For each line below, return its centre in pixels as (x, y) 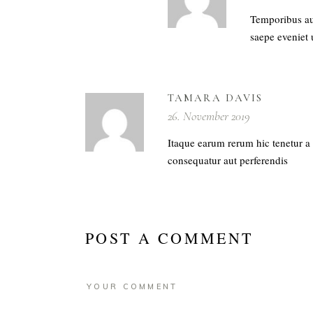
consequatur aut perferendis (228, 160)
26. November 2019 (209, 116)
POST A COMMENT (169, 238)
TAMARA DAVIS (216, 98)
